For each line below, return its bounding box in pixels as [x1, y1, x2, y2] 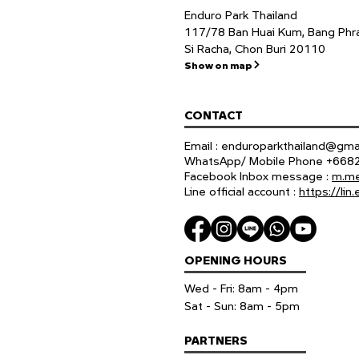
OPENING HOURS [184, 252, 287, 268]
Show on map [184, 57, 252, 72]
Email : [184, 137, 221, 154]
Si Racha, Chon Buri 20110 [184, 40, 325, 57]
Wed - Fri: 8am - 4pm [184, 280, 298, 296]
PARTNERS [184, 332, 248, 349]
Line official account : [184, 183, 299, 200]
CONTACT [184, 107, 245, 123]
